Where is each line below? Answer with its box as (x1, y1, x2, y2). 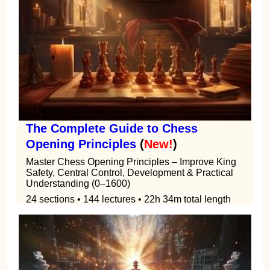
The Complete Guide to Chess (26, 122, 198, 136)
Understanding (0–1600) (26, 178, 130, 189)
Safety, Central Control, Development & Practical (26, 168, 233, 178)
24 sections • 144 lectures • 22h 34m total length (26, 194, 231, 205)
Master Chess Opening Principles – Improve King (26, 157, 236, 168)
